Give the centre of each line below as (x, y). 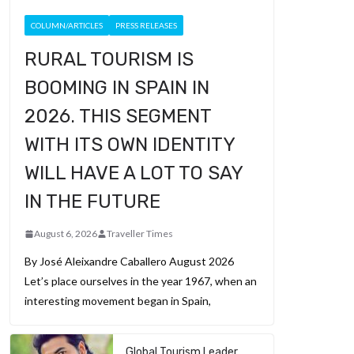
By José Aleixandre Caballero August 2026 (129, 262)
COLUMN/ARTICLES (67, 26)
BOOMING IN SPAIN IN (117, 88)
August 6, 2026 (66, 234)
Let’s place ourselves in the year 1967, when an (141, 281)
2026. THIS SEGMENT (118, 117)
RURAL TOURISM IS (109, 60)
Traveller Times (140, 234)
